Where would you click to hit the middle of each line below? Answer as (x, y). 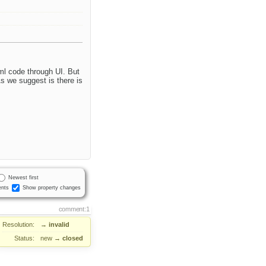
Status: (25, 238)
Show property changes (51, 187)
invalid (59, 225)
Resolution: (19, 225)
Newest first (23, 177)
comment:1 (74, 209)
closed (73, 238)
